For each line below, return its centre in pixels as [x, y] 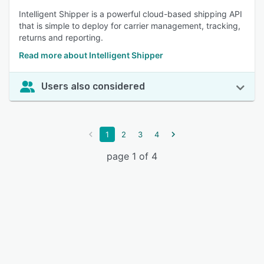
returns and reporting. [61, 37]
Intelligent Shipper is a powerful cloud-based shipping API [131, 14]
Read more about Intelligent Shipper [91, 55]
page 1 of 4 [132, 156]
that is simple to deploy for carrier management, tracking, [130, 26]
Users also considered [93, 86]
